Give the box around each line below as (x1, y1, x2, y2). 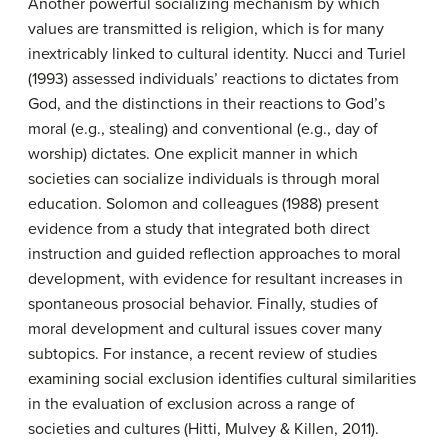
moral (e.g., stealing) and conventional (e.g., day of (28, 119, 378, 139)
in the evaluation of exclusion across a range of (28, 394, 355, 414)
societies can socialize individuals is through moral (28, 169, 380, 189)
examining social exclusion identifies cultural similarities (28, 369, 416, 389)
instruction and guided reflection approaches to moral (28, 244, 401, 264)
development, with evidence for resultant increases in (28, 269, 403, 289)
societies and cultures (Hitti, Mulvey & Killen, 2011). (28, 419, 379, 439)
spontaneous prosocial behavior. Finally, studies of (28, 294, 378, 314)
